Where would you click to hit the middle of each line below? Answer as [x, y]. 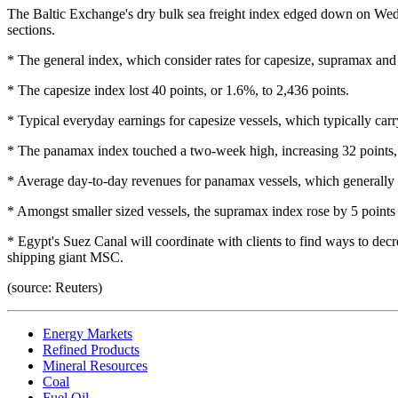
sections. [31, 29]
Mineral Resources [95, 365]
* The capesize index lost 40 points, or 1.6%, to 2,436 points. [178, 90]
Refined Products [91, 349]
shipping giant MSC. [65, 257]
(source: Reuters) [55, 287]
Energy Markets [88, 333]
